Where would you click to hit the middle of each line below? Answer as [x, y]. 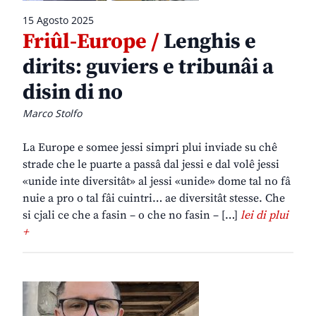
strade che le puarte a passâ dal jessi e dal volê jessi [151, 165]
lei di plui [265, 215]
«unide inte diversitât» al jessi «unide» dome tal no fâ [157, 182]
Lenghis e [208, 42]
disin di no [73, 93]
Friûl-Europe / [91, 42]
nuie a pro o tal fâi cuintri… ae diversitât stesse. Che [154, 199]
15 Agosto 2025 [58, 20]
